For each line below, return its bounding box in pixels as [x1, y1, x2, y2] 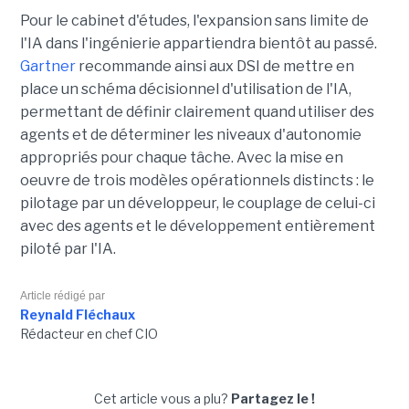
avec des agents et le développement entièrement [19, 216, 375, 235]
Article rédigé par [19, 288, 105, 302]
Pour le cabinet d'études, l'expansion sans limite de [19, 11, 369, 29]
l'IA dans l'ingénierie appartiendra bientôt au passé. [19, 34, 377, 52]
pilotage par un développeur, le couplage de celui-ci [19, 194, 375, 212]
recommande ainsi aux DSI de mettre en [75, 57, 354, 75]
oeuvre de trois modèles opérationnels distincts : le [19, 171, 374, 189]
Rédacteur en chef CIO [19, 325, 158, 341]
